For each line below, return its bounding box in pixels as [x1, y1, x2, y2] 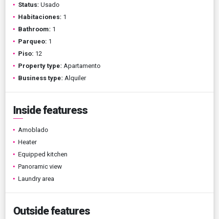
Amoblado [18, 126, 48, 133]
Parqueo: [18, 37, 47, 45]
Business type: [18, 74, 63, 82]
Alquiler [63, 74, 86, 82]
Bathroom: [18, 25, 51, 33]
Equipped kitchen [18, 150, 67, 158]
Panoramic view [18, 162, 62, 170]
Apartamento [62, 62, 101, 69]
